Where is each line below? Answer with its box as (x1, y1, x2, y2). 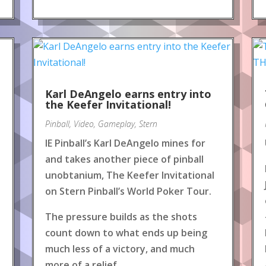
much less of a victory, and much (45, 242, 195, 255)
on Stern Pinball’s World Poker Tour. (45, 185, 211, 198)
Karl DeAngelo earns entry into (45, 87, 211, 101)
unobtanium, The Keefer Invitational (45, 169, 214, 182)
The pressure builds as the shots (45, 210, 197, 223)
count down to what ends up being (45, 226, 207, 239)
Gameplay (98, 118, 135, 129)
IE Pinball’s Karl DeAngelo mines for (45, 137, 205, 150)
